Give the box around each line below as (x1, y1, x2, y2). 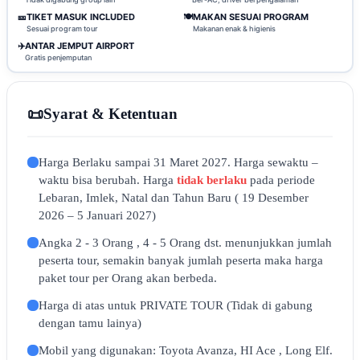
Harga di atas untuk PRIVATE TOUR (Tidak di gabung (39, 299, 313, 312)
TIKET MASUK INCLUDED (26, 10, 135, 22)
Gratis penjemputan (24, 52, 92, 62)
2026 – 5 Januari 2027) (39, 209, 156, 222)
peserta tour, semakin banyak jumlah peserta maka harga (39, 254, 323, 267)
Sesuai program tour (26, 23, 98, 33)
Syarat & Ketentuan (43, 105, 178, 122)
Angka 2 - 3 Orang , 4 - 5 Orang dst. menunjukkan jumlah (39, 236, 332, 249)
